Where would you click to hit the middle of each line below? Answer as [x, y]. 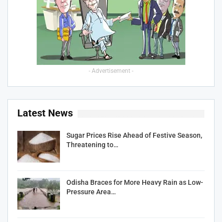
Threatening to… [92, 145]
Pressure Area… [91, 192]
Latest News [45, 113]
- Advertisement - [111, 71]
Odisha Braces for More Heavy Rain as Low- [135, 182]
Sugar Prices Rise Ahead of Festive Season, [134, 136]
